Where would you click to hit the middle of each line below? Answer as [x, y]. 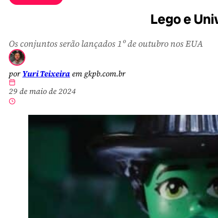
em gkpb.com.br [98, 73]
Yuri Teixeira [46, 73]
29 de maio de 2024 [42, 91]
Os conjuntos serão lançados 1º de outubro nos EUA [106, 43]
